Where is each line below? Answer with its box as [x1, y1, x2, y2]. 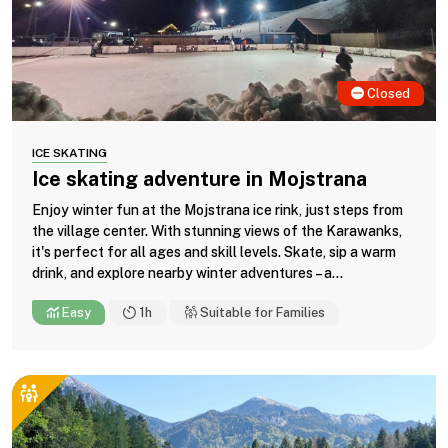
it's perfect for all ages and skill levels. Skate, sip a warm [32, 243, 396, 260]
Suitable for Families [197, 304, 325, 320]
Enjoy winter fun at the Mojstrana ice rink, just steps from [32, 201, 403, 218]
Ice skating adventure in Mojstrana [32, 166, 367, 191]
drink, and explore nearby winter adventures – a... [32, 264, 343, 281]
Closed [364, 85, 410, 101]
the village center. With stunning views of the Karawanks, [32, 222, 402, 239]
